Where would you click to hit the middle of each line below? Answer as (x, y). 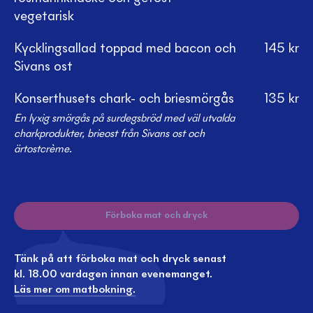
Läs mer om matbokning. (75, 290)
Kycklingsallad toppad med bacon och (125, 49)
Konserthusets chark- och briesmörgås (124, 99)
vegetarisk (44, 17)
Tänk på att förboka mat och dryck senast (120, 260)
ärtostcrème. (43, 150)
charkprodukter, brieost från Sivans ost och (109, 134)
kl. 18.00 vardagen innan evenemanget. (113, 275)
